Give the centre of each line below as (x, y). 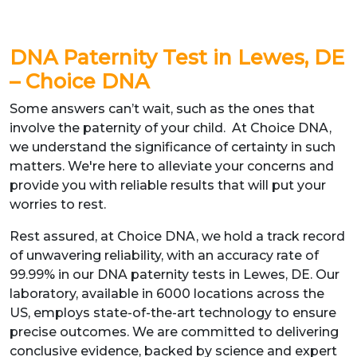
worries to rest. (58, 204)
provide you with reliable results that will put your (168, 185)
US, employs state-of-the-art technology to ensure (173, 313)
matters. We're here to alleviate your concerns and (172, 166)
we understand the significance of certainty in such (173, 147)
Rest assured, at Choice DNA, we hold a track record (177, 236)
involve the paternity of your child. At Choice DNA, (171, 128)
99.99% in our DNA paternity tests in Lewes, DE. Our (175, 275)
